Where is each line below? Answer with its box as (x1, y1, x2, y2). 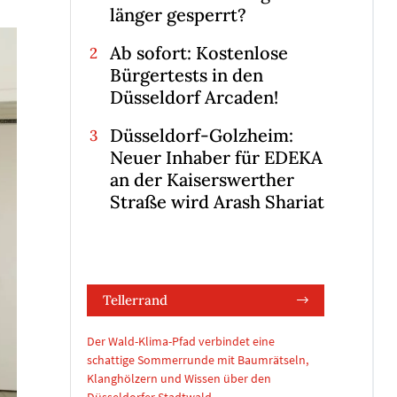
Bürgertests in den (109, 64, 263, 87)
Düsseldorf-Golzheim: (109, 124, 293, 147)
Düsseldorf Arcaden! (109, 86, 278, 109)
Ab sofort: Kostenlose (109, 42, 288, 65)
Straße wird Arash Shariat (109, 191, 324, 214)
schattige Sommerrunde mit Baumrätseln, (87, 352, 308, 369)
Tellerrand (103, 292, 167, 309)
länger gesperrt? (109, 4, 246, 27)
